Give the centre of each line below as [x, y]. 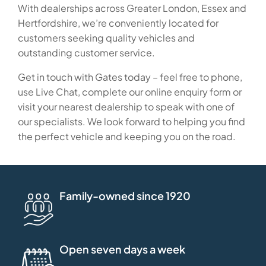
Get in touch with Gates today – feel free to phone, [130, 77]
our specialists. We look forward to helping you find [132, 122]
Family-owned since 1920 [125, 196]
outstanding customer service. [86, 53]
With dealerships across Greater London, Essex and [132, 8]
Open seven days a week [122, 249]
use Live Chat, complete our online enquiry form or [130, 92]
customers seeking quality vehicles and [106, 38]
